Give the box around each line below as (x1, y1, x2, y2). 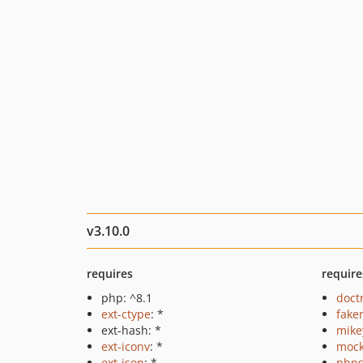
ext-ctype (101, 306, 151, 322)
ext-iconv (101, 339, 150, 354)
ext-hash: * (101, 322, 161, 338)
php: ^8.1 (101, 290, 152, 305)
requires (87, 266, 133, 281)
